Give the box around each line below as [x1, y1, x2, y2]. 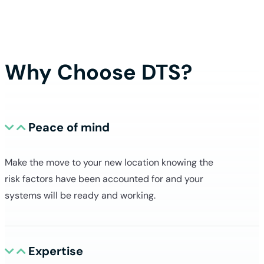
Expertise [28, 243, 83, 259]
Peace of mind [28, 119, 110, 135]
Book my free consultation [31, 27, 154, 40]
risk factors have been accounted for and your [5, 172, 203, 185]
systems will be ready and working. [5, 189, 158, 202]
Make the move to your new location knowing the [5, 156, 213, 169]
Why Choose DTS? [5, 58, 192, 86]
